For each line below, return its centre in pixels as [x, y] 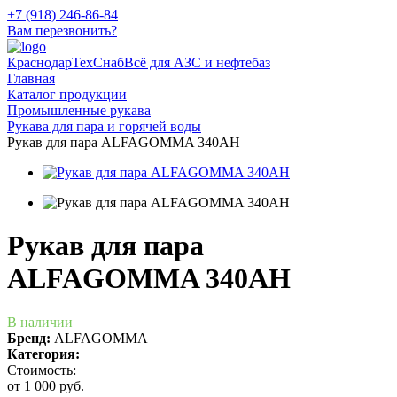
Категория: [43, 354]
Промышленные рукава [79, 110]
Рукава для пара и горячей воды [104, 126]
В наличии [40, 322]
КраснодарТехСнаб [66, 62]
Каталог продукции [67, 94]
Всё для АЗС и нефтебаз [197, 62]
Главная [31, 78]
